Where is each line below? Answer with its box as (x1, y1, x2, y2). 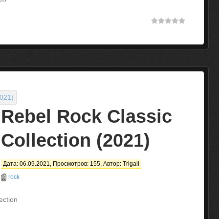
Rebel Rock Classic (1, 106, 172, 127)
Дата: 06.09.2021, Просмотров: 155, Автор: (3, 160, 123, 167)
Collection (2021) (1, 130, 150, 151)
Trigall (123, 160, 139, 167)
